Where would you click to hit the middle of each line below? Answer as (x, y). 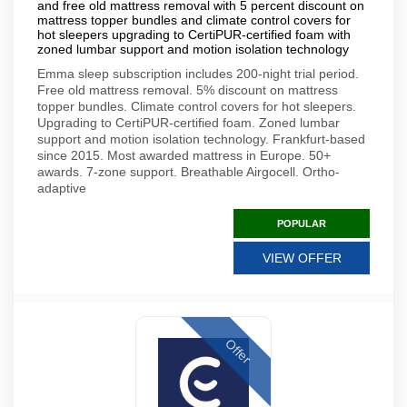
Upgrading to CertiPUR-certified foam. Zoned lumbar (189, 123)
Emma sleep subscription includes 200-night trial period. (198, 74)
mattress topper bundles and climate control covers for (194, 20)
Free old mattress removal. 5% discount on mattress (188, 90)
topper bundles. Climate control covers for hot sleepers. (197, 106)
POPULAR (302, 223)
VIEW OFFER (302, 258)
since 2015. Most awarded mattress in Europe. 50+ (184, 155)
